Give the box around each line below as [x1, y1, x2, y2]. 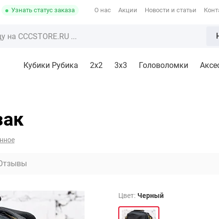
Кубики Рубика [23, 61, 78, 70]
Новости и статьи [145, 6, 197, 14]
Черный [137, 191, 164, 199]
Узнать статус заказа [11, 6, 75, 14]
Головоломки [139, 61, 188, 70]
